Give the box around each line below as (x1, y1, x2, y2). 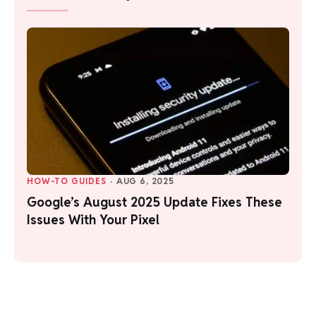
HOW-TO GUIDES (27, 176, 107, 187)
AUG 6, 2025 (116, 176, 175, 187)
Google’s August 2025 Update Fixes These (27, 194, 282, 211)
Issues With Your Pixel (27, 212, 159, 229)
